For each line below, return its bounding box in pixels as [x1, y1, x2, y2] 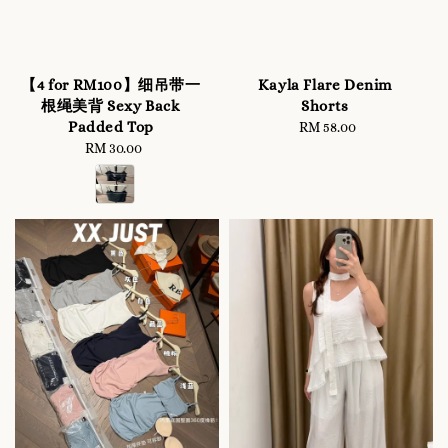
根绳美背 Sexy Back [41, 96, 181, 115]
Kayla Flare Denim [257, 75, 393, 94]
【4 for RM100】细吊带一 [21, 75, 201, 94]
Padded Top [68, 117, 154, 136]
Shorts [301, 96, 349, 115]
